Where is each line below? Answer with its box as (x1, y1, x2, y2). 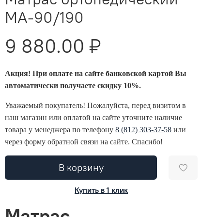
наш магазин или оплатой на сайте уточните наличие (5, 113, 183, 122)
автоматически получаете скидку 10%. (5, 81, 141, 90)
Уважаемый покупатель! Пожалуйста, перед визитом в (5, 101, 186, 109)
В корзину (58, 161, 104, 173)
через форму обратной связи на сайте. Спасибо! (5, 137, 163, 146)
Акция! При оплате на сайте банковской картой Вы (5, 69, 187, 77)
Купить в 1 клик (75, 185, 128, 195)
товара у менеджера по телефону (5, 125, 116, 134)
